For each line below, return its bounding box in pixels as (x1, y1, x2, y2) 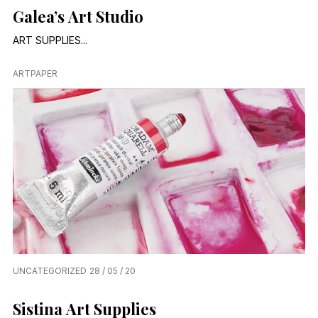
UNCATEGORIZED (13, 265, 87, 276)
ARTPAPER (13, 68, 57, 79)
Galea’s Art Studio (13, 6, 143, 28)
